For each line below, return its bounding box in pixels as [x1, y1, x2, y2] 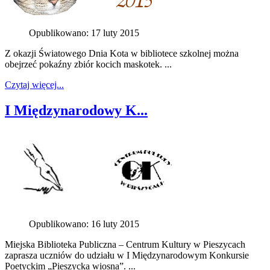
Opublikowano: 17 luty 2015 [29, 27, 139, 38]
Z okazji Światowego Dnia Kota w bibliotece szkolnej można [5, 48, 239, 58]
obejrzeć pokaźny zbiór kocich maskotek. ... [5, 58, 172, 69]
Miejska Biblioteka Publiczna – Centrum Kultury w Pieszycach [5, 239, 245, 250]
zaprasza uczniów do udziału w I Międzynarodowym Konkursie [5, 250, 249, 260]
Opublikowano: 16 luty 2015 [29, 218, 139, 229]
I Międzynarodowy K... [5, 102, 148, 118]
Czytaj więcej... [5, 79, 64, 90]
